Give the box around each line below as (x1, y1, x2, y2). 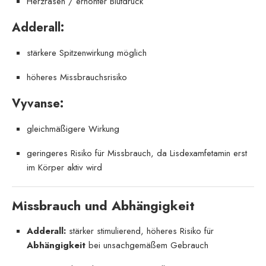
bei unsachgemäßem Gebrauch (85, 238, 208, 252)
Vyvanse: (12, 94, 64, 112)
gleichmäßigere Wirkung (27, 122, 119, 135)
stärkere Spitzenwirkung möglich (27, 46, 147, 59)
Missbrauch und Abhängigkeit (12, 195, 195, 215)
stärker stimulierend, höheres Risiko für (66, 224, 214, 237)
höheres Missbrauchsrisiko (27, 70, 127, 84)
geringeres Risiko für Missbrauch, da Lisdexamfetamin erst (27, 146, 247, 160)
